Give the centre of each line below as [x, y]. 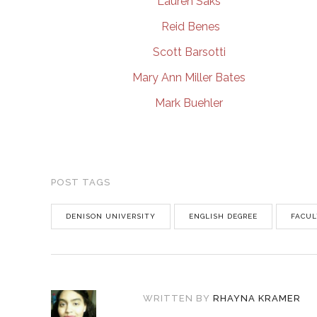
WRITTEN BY [177, 298]
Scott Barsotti [189, 52]
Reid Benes [189, 27]
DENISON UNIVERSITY [111, 216]
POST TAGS [81, 182]
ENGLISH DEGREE [223, 216]
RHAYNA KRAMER [257, 298]
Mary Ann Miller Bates [189, 77]
